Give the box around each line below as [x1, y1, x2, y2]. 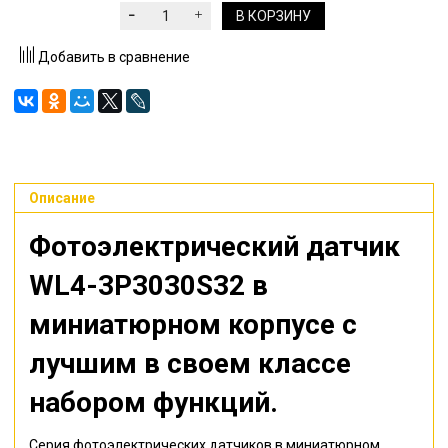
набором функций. [29, 385, 285, 419]
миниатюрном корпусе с [29, 307, 357, 341]
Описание [29, 189, 95, 206]
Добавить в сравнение [37, 48, 190, 65]
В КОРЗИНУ [235, 7, 311, 24]
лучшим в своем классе [29, 346, 351, 380]
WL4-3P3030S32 [29, 268, 245, 302]
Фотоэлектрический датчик [29, 229, 400, 263]
